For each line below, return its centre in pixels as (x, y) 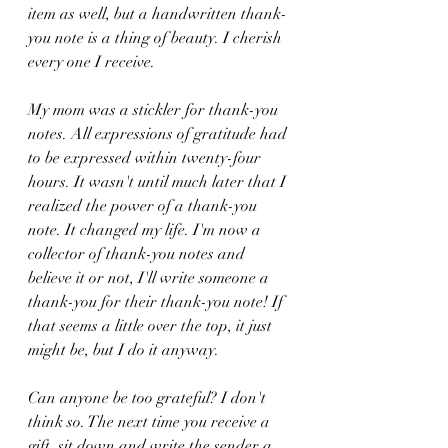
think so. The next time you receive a (151, 422)
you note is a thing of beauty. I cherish (157, 38)
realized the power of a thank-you (144, 206)
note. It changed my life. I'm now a (146, 230)
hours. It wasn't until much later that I (159, 182)
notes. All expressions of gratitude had (159, 134)
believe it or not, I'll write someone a (150, 278)
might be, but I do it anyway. (125, 350)
